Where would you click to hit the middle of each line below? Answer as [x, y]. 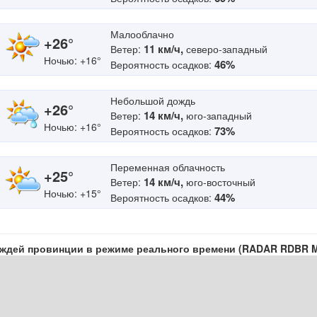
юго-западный [218, 115]
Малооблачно [142, 34]
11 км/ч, [163, 49]
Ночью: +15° [73, 193]
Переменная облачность [168, 167]
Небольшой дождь [153, 100]
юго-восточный [219, 182]
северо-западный [225, 49]
